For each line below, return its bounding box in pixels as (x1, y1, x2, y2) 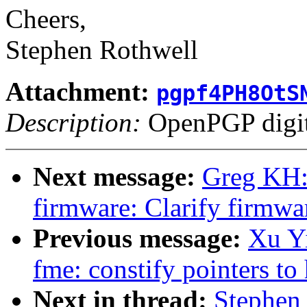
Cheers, (5, 4, 86, 34)
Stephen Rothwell (5, 35, 198, 65)
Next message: (33, 162, 202, 192)
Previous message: (33, 223, 248, 254)
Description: (5, 108, 141, 138)
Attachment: (5, 77, 156, 107)
